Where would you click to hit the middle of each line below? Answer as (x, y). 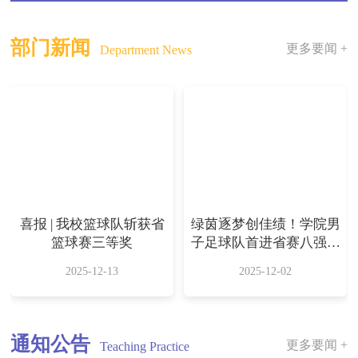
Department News (146, 50)
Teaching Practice (145, 346)
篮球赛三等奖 (92, 243)
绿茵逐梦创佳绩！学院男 (265, 225)
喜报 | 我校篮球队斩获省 (92, 225)
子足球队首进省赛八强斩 (265, 243)
